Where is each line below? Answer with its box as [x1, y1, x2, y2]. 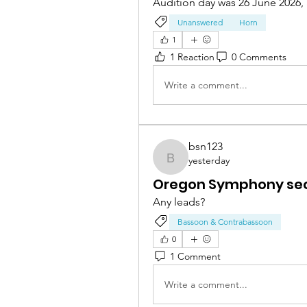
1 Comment [170, 249, 221, 262]
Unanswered [177, 17, 223, 28]
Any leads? [153, 195, 208, 209]
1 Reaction [170, 50, 214, 63]
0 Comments [232, 50, 286, 63]
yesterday [188, 154, 230, 167]
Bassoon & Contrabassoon [177, 217, 273, 228]
